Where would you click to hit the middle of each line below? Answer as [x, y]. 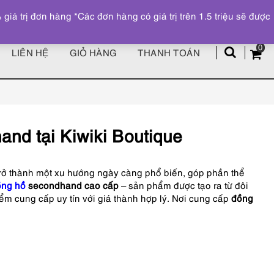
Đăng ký [186, 8]
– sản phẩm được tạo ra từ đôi [183, 185]
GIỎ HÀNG [93, 52]
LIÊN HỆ [30, 52]
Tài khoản [237, 8]
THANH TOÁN [169, 52]
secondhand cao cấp [72, 185]
